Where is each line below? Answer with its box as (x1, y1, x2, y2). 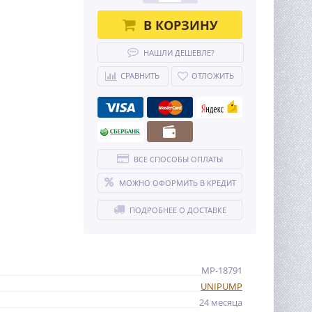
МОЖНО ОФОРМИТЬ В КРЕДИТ (118, 178, 236, 188)
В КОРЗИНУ (143, 16, 218, 33)
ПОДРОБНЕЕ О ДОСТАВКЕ (130, 205, 226, 215)
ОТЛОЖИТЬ (192, 70, 234, 81)
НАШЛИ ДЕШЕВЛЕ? (143, 47, 214, 58)
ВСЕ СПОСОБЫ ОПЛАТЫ (134, 154, 223, 164)
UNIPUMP (201, 280, 242, 292)
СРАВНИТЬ (120, 70, 159, 81)
